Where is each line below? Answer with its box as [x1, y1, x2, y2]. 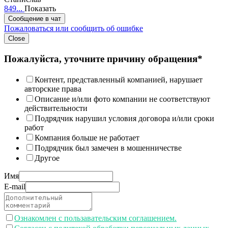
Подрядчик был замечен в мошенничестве [35, 143, 182, 152]
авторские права [24, 84, 81, 93]
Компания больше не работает [35, 133, 139, 142]
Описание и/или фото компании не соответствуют [35, 94, 210, 103]
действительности [24, 103, 88, 112]
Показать [24, 4, 56, 13]
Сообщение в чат [8, 15, 61, 23]
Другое [35, 153, 60, 162]
